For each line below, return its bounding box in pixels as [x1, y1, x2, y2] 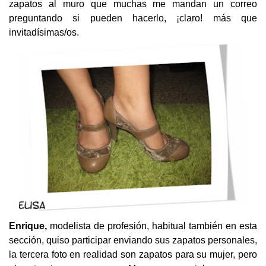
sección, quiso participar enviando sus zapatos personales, [9, 235, 257, 245]
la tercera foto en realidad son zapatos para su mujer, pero [9, 249, 257, 259]
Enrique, [9, 220, 47, 231]
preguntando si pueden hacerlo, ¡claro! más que [9, 13, 257, 24]
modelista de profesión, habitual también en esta [47, 220, 257, 231]
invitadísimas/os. [9, 27, 79, 38]
